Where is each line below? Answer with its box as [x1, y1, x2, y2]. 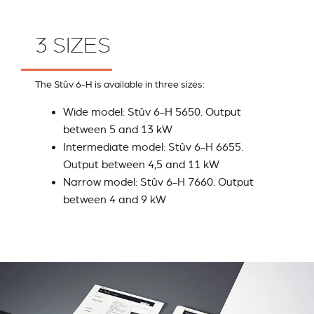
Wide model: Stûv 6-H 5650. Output [63, 106, 241, 119]
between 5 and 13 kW [63, 123, 172, 137]
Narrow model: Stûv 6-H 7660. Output [63, 176, 254, 189]
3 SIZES [35, 32, 111, 57]
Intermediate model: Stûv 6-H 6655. [63, 141, 243, 154]
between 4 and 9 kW [63, 193, 166, 207]
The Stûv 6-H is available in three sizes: [35, 78, 205, 90]
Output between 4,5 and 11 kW [63, 158, 219, 172]
